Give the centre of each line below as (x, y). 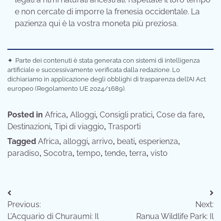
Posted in (26, 114)
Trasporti (124, 126)
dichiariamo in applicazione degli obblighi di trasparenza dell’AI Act (107, 79)
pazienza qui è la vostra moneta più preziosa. (96, 23)
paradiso (23, 153)
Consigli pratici (126, 114)
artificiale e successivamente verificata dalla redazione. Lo (94, 70)
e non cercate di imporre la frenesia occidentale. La (107, 11)
